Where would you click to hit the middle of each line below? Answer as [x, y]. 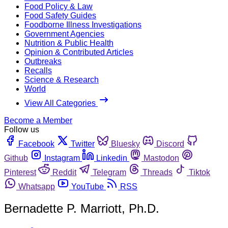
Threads [158, 172]
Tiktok [199, 172]
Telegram [109, 172]
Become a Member [38, 120]
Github [16, 158]
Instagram [62, 158]
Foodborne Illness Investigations [83, 24]
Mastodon [161, 158]
